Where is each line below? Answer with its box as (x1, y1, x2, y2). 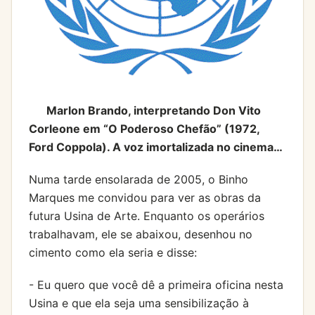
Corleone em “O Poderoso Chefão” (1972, (29, 121, 259, 136)
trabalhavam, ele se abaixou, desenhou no (29, 226, 252, 241)
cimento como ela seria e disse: (29, 245, 197, 259)
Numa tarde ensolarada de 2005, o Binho (29, 172, 248, 186)
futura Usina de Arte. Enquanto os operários (29, 208, 264, 223)
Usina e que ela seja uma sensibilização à (29, 295, 249, 310)
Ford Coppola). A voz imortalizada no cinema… (29, 139, 283, 154)
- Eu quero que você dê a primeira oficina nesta (29, 277, 283, 292)
